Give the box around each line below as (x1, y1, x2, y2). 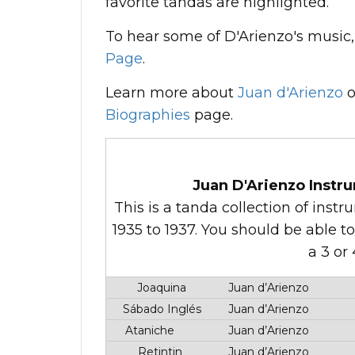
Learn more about (105, 84, 238, 101)
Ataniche (122, 323, 174, 338)
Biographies (105, 106, 190, 124)
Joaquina (134, 281, 186, 295)
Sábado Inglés (119, 302, 201, 316)
